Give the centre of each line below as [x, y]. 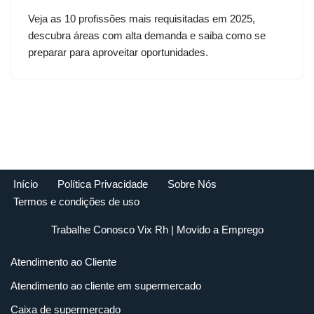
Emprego [242, 230]
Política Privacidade [103, 184]
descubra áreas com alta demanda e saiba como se [147, 36]
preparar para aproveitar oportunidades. [118, 53]
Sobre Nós [192, 184]
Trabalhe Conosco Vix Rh [109, 230]
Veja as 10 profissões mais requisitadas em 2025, [142, 19]
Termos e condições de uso [76, 202]
